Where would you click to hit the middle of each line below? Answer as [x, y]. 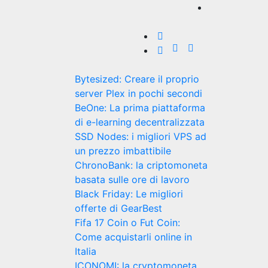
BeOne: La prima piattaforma [140, 108]
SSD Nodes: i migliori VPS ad [140, 136]
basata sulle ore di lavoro [132, 179]
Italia [85, 251]
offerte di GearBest [118, 208]
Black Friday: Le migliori [129, 194]
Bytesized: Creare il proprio [137, 79]
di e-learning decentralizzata [139, 122]
